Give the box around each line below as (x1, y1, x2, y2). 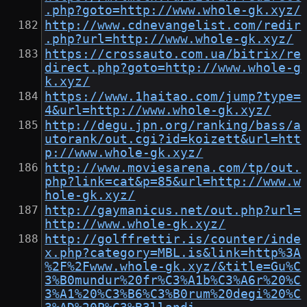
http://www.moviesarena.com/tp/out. (45, 161, 302, 175)
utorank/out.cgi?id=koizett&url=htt (45, 132, 302, 147)
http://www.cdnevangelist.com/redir (45, 19, 302, 33)
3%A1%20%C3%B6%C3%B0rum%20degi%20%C (45, 287, 302, 302)
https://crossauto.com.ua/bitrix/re (45, 47, 302, 62)
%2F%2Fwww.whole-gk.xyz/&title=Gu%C (45, 260, 302, 274)
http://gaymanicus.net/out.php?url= (45, 204, 302, 218)
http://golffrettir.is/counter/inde (45, 232, 302, 247)
